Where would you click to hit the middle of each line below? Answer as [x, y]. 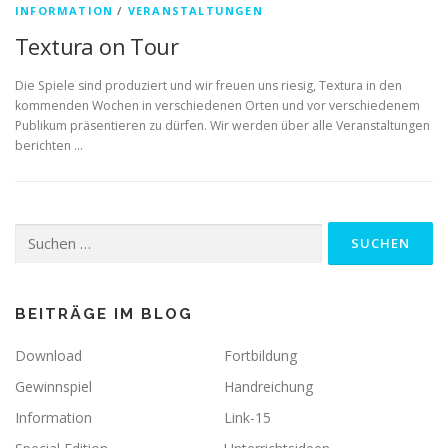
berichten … [49, 146]
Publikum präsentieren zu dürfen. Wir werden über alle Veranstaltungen [222, 126]
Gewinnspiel [53, 387]
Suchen [35, 232]
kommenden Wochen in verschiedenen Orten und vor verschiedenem [217, 106]
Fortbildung [260, 356]
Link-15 [247, 418]
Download [48, 356]
